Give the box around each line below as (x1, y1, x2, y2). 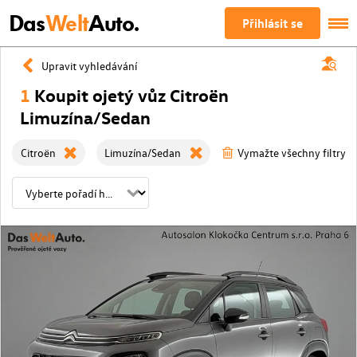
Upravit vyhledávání (41, 57, 137, 73)
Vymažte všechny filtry (237, 145, 346, 160)
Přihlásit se (242, 15, 304, 31)
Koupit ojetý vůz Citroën (33, 84, 229, 106)
